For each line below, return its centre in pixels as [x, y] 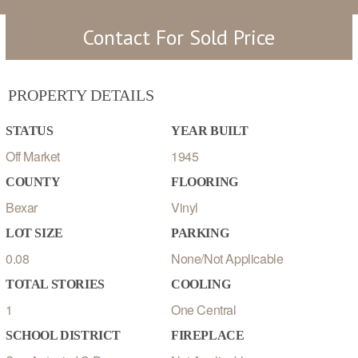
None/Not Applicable [227, 259]
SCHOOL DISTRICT [63, 335]
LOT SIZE [34, 233]
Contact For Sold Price [179, 37]
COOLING [201, 284]
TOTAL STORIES [55, 284]
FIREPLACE [208, 335]
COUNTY [33, 182]
